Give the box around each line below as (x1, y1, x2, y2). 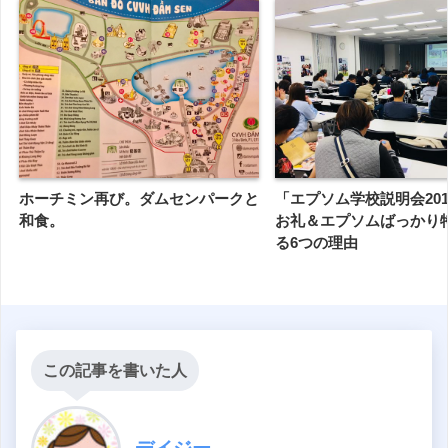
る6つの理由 (275, 234, 358, 252)
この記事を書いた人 (43, 361, 187, 379)
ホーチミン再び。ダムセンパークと (19, 190, 259, 208)
